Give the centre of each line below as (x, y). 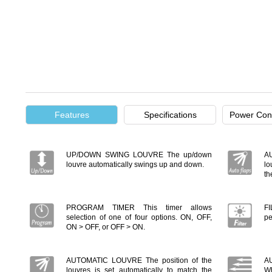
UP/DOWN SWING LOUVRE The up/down (139, 155)
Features (72, 115)
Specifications (170, 115)
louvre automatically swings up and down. (135, 165)
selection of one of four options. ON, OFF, (139, 217)
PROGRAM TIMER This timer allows (139, 208)
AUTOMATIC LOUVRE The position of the (139, 260)
